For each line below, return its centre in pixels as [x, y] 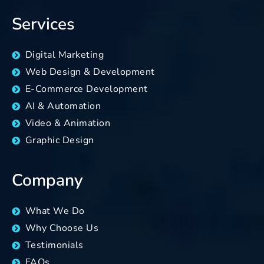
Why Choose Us [62, 228]
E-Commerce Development [86, 89]
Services [43, 24]
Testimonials [54, 245]
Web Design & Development [90, 72]
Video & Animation [67, 123]
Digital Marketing [64, 55]
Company [47, 181]
